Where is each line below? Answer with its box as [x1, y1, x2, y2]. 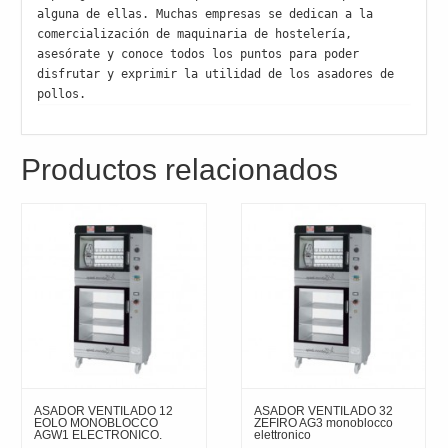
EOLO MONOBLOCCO [34, 415, 159, 430]
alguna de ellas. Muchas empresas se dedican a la [37, 7, 374, 22]
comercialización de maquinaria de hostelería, [37, 27, 353, 42]
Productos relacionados [21, 153, 339, 187]
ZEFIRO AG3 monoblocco [253, 415, 393, 430]
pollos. [37, 87, 87, 102]
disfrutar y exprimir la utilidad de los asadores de [37, 67, 395, 82]
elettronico [253, 427, 311, 442]
